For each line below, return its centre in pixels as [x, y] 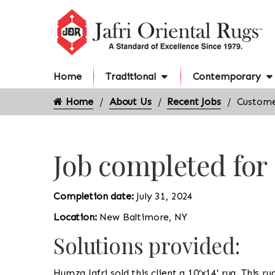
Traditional [131, 76]
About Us [130, 102]
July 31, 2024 [165, 196]
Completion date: [95, 196]
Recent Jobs [194, 102]
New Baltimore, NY [143, 217]
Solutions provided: [147, 245]
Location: [77, 217]
